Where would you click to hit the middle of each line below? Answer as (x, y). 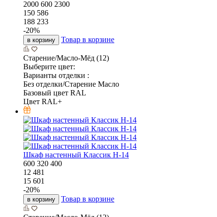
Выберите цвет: (49, 66)
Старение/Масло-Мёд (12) (66, 58)
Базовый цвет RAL (55, 93)
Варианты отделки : (56, 75)
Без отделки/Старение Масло (71, 84)
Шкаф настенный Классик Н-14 (76, 155)
